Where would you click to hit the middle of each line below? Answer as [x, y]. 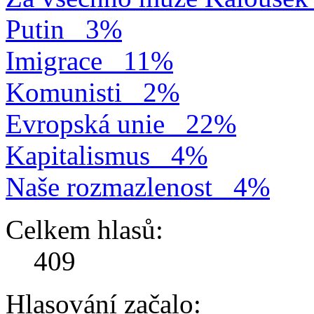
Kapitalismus [78, 155]
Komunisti [64, 92]
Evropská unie [85, 123]
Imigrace [54, 60]
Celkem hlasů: [84, 229]
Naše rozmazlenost [109, 186]
